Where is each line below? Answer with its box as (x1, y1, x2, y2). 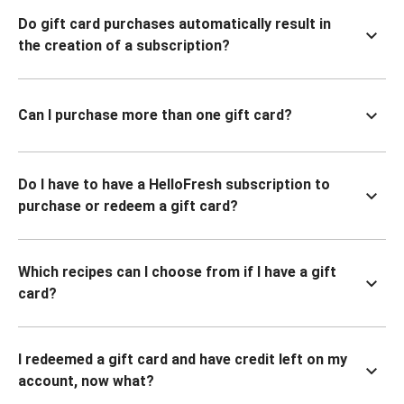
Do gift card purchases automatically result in (18, 15, 331, 32)
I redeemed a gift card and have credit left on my (18, 351, 347, 368)
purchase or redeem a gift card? (18, 197, 238, 215)
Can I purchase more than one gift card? (18, 106, 292, 124)
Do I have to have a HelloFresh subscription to (18, 176, 330, 193)
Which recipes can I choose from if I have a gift (18, 263, 336, 280)
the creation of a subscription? (18, 37, 230, 54)
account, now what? (18, 372, 154, 390)
